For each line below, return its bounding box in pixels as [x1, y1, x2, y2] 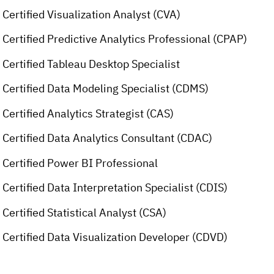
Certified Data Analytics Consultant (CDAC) [2, 131, 213, 146]
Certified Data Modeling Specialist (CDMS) [2, 81, 209, 96]
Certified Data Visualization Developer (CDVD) [2, 230, 228, 245]
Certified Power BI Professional [2, 155, 158, 170]
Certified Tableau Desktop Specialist [2, 56, 180, 71]
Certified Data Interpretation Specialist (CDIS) [2, 180, 228, 195]
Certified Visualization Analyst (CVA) [2, 7, 181, 21]
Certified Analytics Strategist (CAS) [2, 106, 174, 120]
